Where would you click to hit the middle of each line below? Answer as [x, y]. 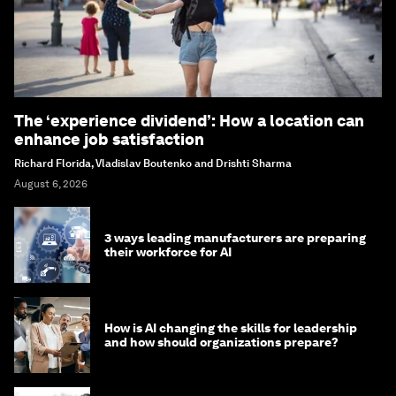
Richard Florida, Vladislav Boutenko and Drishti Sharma [153, 164]
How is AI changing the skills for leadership [231, 328]
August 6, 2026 [51, 184]
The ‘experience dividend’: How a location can [189, 121]
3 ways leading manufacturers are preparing [235, 238]
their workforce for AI [168, 252]
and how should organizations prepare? [221, 342]
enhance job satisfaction [109, 139]
